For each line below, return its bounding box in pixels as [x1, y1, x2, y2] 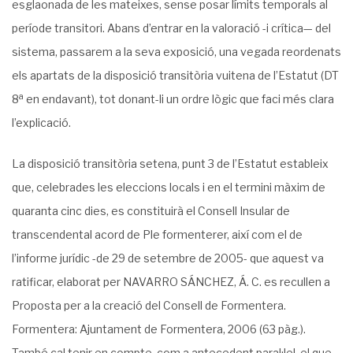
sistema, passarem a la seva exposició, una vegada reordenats [12, 45, 341, 58]
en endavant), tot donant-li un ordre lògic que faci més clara [24, 92, 334, 106]
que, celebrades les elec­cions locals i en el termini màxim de [12, 180, 325, 194]
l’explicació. [12, 116, 71, 129]
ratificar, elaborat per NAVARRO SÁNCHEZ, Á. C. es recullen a [12, 275, 330, 288]
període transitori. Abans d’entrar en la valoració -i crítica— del [12, 21, 331, 35]
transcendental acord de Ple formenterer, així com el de [12, 228, 303, 241]
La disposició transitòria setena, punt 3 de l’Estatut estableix [12, 157, 329, 170]
